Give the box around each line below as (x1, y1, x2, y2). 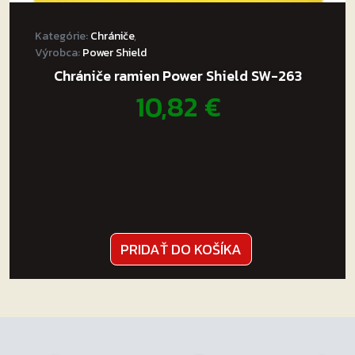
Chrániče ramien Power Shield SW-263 (53, 65, 302, 86)
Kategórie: (35, 28, 90, 44)
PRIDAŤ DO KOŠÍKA (120, 239, 242, 260)
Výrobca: (35, 44, 82, 61)
